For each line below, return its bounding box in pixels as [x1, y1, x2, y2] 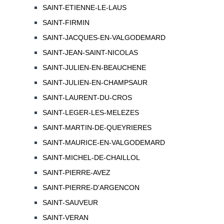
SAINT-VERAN [42, 213, 88, 222]
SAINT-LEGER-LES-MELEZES [42, 108, 139, 117]
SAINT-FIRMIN [42, 18, 89, 27]
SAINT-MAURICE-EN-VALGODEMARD [42, 138, 165, 147]
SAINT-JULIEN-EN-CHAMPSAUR [42, 78, 147, 87]
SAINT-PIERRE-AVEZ [42, 168, 110, 177]
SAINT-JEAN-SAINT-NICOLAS [42, 48, 138, 57]
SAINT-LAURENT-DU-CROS [42, 93, 132, 102]
